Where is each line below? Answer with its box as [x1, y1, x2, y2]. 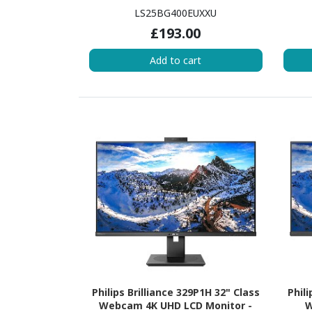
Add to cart [150, 54, 202, 68]
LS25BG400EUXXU [134, 6, 217, 20]
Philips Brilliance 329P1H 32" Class [91, 285, 260, 299]
